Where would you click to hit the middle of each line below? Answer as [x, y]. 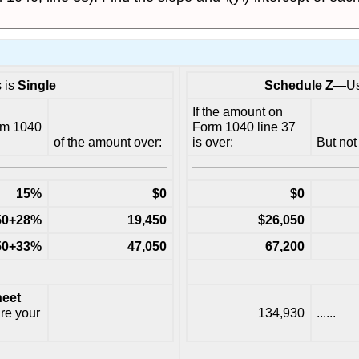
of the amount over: [107, 142]
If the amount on [237, 111]
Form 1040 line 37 [244, 127]
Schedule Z [299, 85]
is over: [212, 142]
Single [37, 85]
